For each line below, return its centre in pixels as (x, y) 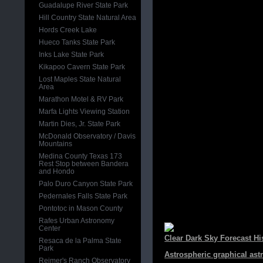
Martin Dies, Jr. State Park (80, 124)
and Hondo (57, 171)
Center (50, 228)
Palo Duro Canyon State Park (86, 184)
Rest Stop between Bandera (84, 164)
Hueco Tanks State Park (77, 42)
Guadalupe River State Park (84, 5)
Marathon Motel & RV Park (81, 99)
